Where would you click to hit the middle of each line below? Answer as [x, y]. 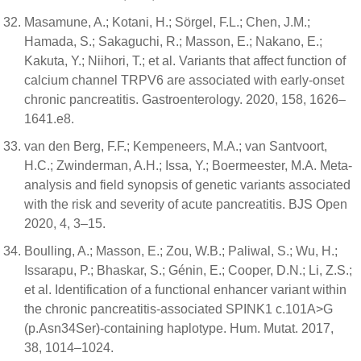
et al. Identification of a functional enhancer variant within [185, 290]
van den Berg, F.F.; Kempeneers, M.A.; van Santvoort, [176, 146]
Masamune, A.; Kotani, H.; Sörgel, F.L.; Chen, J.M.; [167, 22]
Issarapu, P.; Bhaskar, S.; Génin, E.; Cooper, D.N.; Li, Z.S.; [188, 270]
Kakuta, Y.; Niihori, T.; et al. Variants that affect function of [185, 61]
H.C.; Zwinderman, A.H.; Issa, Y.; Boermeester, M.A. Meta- [188, 166]
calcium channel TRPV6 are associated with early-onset [184, 80]
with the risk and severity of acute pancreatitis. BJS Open [186, 204]
